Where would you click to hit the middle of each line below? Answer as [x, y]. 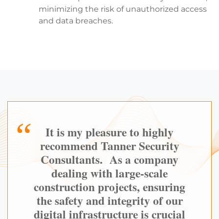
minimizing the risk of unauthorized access [123, 9]
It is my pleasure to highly [109, 132]
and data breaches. [76, 21]
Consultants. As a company [109, 159]
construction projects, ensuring [109, 186]
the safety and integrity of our [109, 200]
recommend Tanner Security [109, 145]
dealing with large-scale [109, 173]
